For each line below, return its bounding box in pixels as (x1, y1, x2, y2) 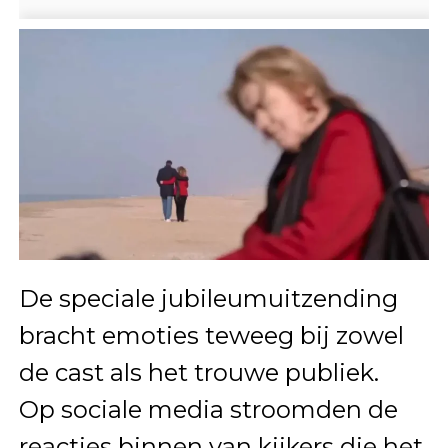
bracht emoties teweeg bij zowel (18, 320, 404, 350)
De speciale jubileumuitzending (18, 283, 398, 313)
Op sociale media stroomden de (18, 394, 398, 424)
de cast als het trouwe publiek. (18, 357, 379, 387)
